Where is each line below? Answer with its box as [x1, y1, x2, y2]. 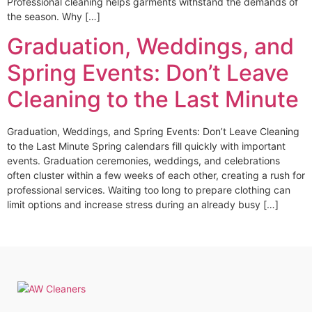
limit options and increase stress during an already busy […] [7, 198, 279, 211]
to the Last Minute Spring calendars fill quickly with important [7, 140, 286, 153]
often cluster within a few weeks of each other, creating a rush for [7, 169, 305, 182]
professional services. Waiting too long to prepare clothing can [7, 184, 290, 196]
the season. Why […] [7, 10, 100, 22]
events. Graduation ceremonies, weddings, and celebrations [7, 155, 280, 167]
